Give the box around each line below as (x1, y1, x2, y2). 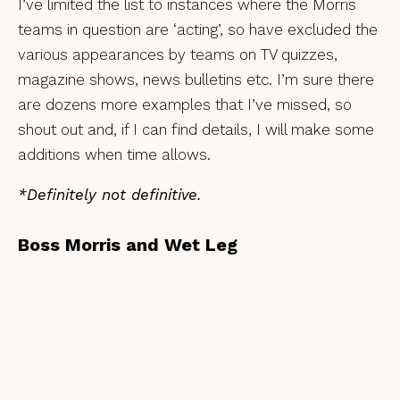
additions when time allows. (18, 146, 211, 163)
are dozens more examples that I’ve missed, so (18, 96, 352, 113)
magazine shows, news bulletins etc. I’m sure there (18, 71, 374, 88)
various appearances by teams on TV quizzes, (18, 46, 337, 63)
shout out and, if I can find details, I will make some (18, 121, 374, 138)
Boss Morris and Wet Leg (18, 234, 237, 255)
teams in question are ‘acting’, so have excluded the (18, 21, 378, 38)
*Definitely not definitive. (18, 186, 201, 204)
